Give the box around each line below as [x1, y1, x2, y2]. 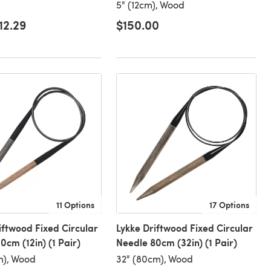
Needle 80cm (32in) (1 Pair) [116, 235, 237, 250]
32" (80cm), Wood [116, 252, 193, 266]
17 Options [209, 198, 249, 211]
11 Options [56, 198, 94, 211]
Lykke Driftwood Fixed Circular [116, 221, 253, 235]
